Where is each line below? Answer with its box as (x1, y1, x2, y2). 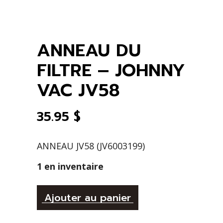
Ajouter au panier (44, 190, 131, 205)
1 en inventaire (37, 160, 104, 172)
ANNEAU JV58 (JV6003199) (37, 140, 145, 152)
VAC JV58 (37, 77, 120, 104)
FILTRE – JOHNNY (37, 57, 185, 84)
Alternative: (138, 186, 188, 198)
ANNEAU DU (37, 37, 141, 64)
